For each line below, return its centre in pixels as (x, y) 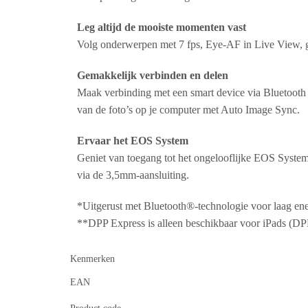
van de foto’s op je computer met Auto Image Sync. (188, 110)
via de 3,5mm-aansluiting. (133, 175)
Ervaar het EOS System (133, 141)
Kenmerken (92, 259)
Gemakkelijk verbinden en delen (153, 76)
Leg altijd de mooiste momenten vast (162, 27)
